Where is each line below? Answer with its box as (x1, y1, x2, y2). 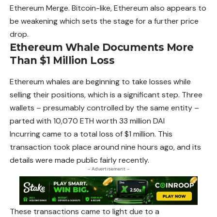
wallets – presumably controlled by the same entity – (10, 103, 199, 113)
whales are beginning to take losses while (46, 77, 191, 87)
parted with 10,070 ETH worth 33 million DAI (10, 116, 165, 126)
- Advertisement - (88, 166, 129, 172)
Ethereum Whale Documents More (10, 41, 194, 54)
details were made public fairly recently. (10, 155, 149, 166)
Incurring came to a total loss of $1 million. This (10, 129, 172, 139)
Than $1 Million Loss (10, 54, 114, 67)
